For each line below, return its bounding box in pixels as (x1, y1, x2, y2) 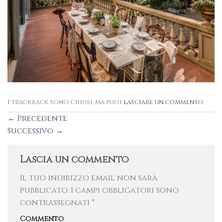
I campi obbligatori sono (69, 184, 179, 196)
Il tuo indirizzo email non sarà (20, 172, 158, 183)
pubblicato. (20, 184, 69, 196)
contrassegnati (20, 197, 92, 208)
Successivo (7, 125, 55, 137)
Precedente (15, 113, 67, 124)
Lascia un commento (20, 153, 131, 166)
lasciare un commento (123, 98, 203, 107)
